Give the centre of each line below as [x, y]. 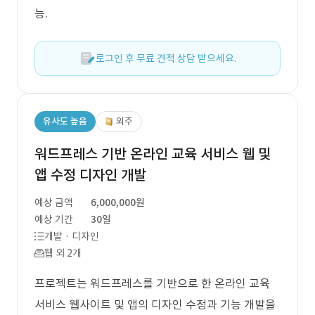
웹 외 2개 [63, 253]
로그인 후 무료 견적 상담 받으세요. [166, 58]
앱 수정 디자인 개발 [90, 175]
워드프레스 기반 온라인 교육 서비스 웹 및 [153, 154]
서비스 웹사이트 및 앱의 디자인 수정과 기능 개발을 [155, 304]
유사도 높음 [65, 121]
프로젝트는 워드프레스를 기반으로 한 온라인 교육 [152, 283]
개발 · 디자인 [72, 236]
